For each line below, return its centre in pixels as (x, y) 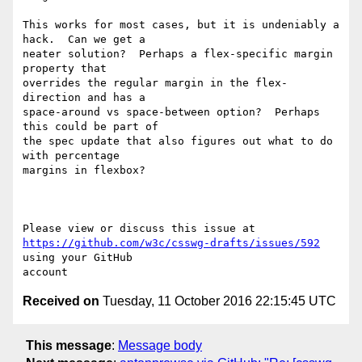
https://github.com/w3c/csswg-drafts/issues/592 (171, 243)
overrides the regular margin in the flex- (155, 83)
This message (69, 345)
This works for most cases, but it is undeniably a (181, 25)
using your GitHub (81, 258)
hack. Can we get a (87, 40)
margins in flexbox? (84, 170)
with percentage (74, 156)
